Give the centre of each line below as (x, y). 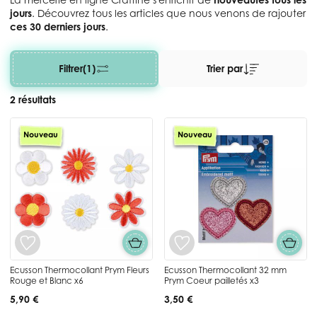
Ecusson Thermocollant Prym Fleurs (80, 270)
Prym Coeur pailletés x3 (212, 280)
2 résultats (33, 99)
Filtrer (71, 69)
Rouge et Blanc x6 (47, 280)
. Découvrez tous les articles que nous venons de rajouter (169, 13)
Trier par (224, 69)
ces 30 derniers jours (58, 26)
